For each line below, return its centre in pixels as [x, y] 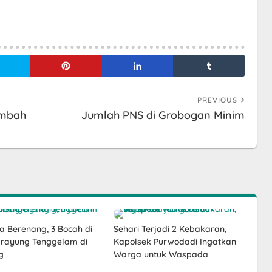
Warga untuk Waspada [161, 254]
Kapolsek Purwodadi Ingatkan [175, 242]
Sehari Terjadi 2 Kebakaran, [170, 229]
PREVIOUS [217, 100]
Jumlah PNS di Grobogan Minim [163, 115]
